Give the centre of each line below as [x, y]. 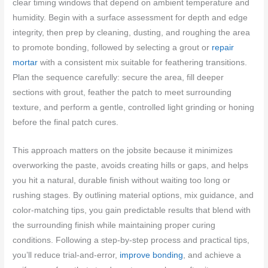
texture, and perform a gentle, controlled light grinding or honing [134, 108]
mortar [25, 63]
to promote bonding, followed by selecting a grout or [112, 48]
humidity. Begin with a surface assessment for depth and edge [130, 18]
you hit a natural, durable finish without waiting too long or [122, 181]
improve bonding [152, 255]
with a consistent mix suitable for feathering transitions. [143, 63]
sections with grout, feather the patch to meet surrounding [122, 93]
